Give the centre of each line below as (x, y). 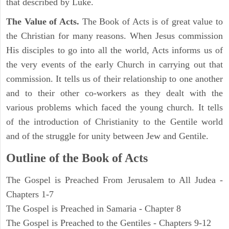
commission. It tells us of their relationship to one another (114, 79)
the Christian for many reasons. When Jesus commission (114, 36)
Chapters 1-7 (30, 194)
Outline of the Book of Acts (77, 158)
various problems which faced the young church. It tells (114, 108)
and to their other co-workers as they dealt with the (114, 93)
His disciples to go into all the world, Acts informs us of (114, 50)
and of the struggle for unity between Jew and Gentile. (107, 136)
